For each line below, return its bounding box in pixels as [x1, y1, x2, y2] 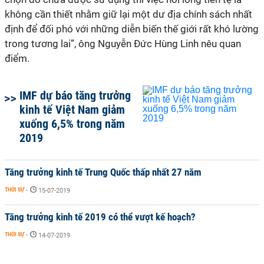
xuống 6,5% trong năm [19, 117, 125, 131]
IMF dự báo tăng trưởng [19, 88, 131, 103]
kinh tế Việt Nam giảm [19, 103, 125, 117]
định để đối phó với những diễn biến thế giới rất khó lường [5, 23, 259, 35]
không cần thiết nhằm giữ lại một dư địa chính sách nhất [5, 8, 252, 20]
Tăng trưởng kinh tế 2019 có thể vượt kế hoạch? [5, 211, 196, 223]
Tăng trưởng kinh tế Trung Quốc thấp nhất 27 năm [5, 166, 202, 178]
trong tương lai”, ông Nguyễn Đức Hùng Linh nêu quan [5, 38, 241, 49]
